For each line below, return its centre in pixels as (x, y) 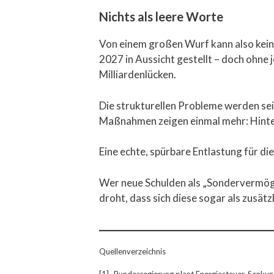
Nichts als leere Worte (161, 17)
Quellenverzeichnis (132, 252)
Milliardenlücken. (138, 75)
